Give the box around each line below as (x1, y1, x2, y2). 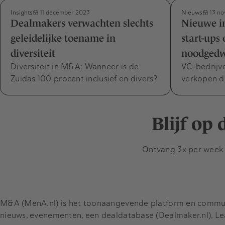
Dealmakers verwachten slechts (11, 18, 153, 29)
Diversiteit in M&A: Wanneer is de (11, 61, 139, 72)
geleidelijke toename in (11, 33, 116, 44)
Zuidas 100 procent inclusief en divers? (11, 73, 158, 84)
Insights (11, 9, 33, 17)
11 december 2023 (39, 9, 90, 17)
